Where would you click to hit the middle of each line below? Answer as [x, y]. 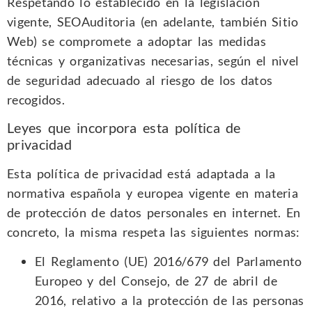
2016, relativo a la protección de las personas [170, 301]
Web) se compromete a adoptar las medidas [136, 41]
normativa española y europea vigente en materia [153, 193]
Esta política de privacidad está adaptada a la [141, 174]
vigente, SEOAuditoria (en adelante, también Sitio [153, 21]
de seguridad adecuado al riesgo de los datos [140, 80]
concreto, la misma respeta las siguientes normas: [154, 232]
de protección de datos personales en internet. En [154, 213]
